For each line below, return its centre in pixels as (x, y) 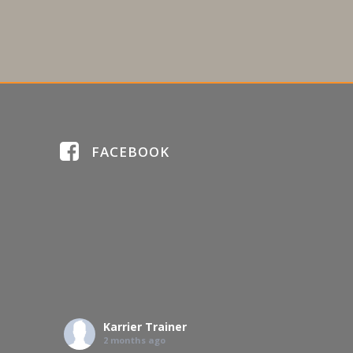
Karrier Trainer (145, 327)
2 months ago (134, 340)
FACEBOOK (130, 151)
